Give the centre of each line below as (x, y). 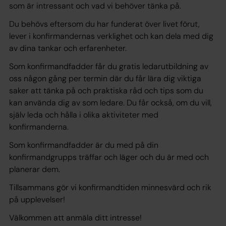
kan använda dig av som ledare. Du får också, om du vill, (110, 103)
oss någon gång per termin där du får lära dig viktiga (105, 78)
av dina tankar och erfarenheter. (68, 48)
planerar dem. (35, 169)
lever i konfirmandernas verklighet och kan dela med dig (111, 36)
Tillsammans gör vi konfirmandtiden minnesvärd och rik (110, 187)
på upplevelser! (37, 200)
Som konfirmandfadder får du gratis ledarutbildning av (109, 66)
